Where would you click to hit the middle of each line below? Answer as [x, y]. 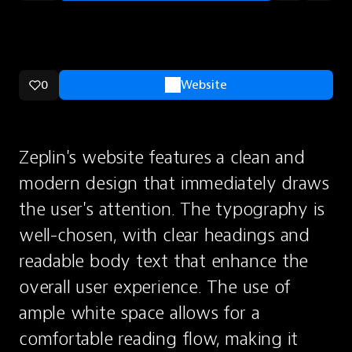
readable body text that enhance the [164, 261]
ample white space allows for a [139, 313]
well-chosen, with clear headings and [164, 235]
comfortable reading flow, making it [159, 339]
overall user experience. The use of [155, 287]
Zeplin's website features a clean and [162, 157]
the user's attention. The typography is [172, 209]
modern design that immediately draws [174, 183]
